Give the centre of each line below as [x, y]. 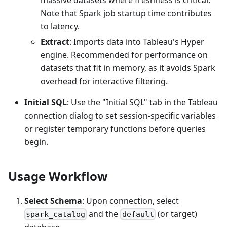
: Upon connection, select [130, 200]
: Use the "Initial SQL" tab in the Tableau [142, 102]
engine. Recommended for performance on [124, 54]
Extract [55, 41]
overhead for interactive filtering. [104, 81]
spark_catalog [56, 215]
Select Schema [53, 200]
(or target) [176, 214]
